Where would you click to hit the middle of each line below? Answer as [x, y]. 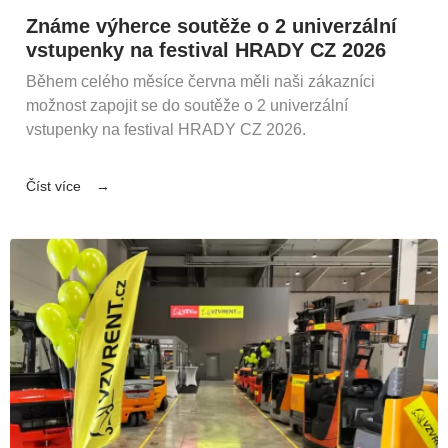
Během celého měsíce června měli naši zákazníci [200, 82]
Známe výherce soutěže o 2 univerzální [211, 26]
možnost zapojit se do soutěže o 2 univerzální [187, 106]
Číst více [53, 186]
